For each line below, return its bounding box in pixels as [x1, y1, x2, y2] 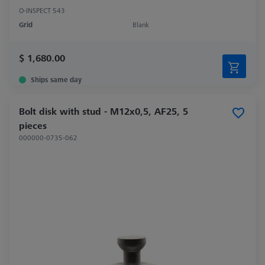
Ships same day [31, 74, 82, 85]
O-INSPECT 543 [19, 5, 65, 15]
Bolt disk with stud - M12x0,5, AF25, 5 [19, 104, 188, 118]
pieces [19, 118, 47, 132]
